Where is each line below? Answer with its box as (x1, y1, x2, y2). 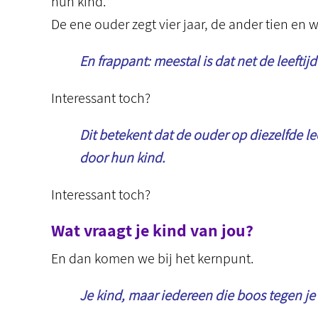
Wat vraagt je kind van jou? (51, 219, 253, 241)
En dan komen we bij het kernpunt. (51, 249, 254, 268)
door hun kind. (79, 148, 165, 167)
